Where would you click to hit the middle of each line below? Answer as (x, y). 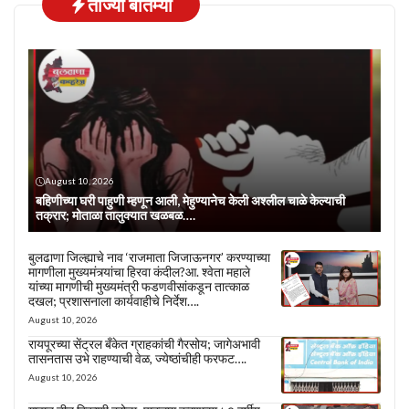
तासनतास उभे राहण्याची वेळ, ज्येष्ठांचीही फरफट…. (137, 359)
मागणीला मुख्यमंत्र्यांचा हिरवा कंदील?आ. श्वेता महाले (139, 272)
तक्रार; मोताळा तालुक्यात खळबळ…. (115, 215)
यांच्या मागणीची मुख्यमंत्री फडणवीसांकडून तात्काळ (139, 287)
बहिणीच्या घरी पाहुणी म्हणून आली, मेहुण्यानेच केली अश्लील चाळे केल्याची (190, 201)
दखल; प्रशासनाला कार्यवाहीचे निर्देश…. (114, 301)
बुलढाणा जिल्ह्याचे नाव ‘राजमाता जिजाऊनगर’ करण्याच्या (149, 257)
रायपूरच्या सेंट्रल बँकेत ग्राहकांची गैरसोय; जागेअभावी (144, 344)
